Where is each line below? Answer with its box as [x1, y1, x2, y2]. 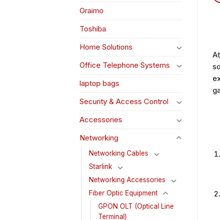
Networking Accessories [89, 176, 165, 184]
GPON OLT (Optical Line [98, 202, 174, 211]
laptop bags [80, 79, 119, 88]
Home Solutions [80, 42, 133, 52]
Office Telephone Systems [80, 60, 170, 70]
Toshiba [80, 24, 106, 34]
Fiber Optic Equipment [89, 189, 158, 197]
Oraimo [80, 6, 104, 16]
